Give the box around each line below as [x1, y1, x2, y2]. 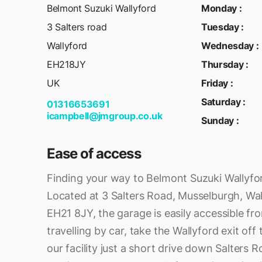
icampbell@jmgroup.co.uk [47, 110, 163, 122]
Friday [201, 77, 229, 89]
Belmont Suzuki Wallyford [47, 2, 156, 14]
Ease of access [47, 145, 141, 162]
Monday [201, 2, 237, 14]
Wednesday [201, 40, 254, 51]
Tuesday [201, 21, 239, 33]
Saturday [201, 96, 241, 108]
